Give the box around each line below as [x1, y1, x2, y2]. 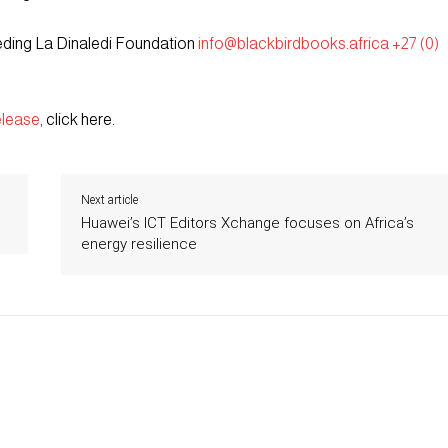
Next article [80, 193, 138, 208]
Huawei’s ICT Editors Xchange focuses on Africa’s [80, 214, 414, 233]
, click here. [40, 111, 115, 129]
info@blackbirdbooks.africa [198, 35, 389, 53]
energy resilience [80, 235, 197, 254]
